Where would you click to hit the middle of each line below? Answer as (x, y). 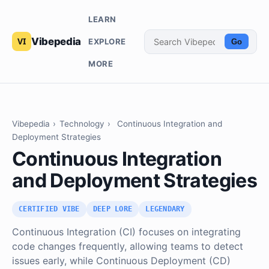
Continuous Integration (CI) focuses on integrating (126, 232)
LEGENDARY (165, 209)
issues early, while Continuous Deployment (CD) (121, 261)
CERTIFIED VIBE (49, 209)
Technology (82, 124)
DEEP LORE (113, 209)
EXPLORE (107, 41)
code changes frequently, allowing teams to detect (128, 246)
